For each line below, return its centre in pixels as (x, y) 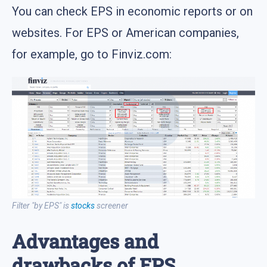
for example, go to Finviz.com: (92, 55)
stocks (83, 206)
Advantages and (85, 241)
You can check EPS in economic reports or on (132, 12)
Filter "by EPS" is (41, 206)
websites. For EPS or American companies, (125, 33)
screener (111, 206)
